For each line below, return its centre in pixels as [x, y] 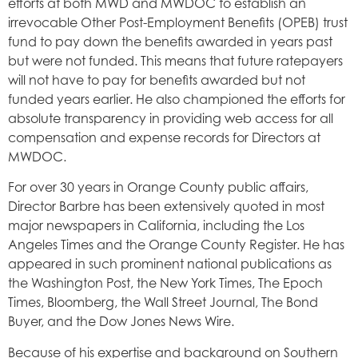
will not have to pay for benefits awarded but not [157, 80]
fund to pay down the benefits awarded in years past [170, 41]
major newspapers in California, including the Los [156, 226]
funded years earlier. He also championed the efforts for [177, 99]
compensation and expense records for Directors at [164, 137]
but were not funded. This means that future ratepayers [175, 60]
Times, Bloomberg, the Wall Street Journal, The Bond [163, 302]
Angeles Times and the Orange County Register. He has [176, 245]
